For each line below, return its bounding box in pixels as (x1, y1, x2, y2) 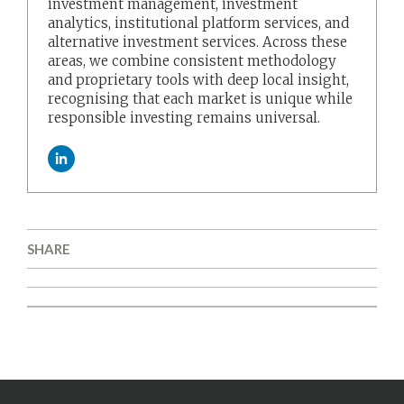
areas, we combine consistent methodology (48, 51, 337, 69)
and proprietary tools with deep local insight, (48, 70, 350, 88)
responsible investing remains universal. (48, 108, 321, 126)
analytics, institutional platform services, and (48, 14, 350, 32)
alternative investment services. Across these (48, 32, 348, 50)
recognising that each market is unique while (48, 89, 353, 107)
